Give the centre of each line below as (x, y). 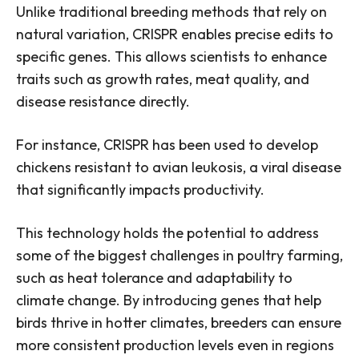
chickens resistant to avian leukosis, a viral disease (179, 167)
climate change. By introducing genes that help (169, 301)
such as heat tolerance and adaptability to (154, 278)
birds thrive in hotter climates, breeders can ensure (179, 323)
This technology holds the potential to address (167, 233)
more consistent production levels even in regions (175, 345)
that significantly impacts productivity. (140, 190)
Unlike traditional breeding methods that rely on (171, 12)
